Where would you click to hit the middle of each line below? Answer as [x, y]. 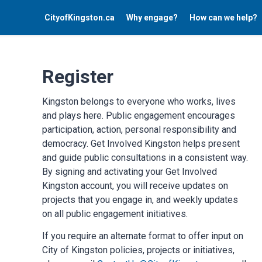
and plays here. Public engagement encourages [139, 116]
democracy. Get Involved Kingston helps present [141, 144]
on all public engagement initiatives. [116, 214]
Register [78, 77]
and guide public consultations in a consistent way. [145, 158]
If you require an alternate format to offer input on [143, 236]
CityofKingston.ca [80, 17]
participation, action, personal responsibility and [139, 130]
